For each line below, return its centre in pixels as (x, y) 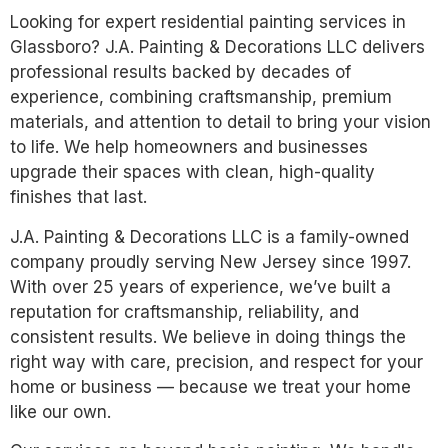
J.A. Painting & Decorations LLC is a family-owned (209, 236)
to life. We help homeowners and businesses (189, 147)
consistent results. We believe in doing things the (208, 336)
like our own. (60, 411)
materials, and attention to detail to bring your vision (220, 122)
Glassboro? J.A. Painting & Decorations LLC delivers (217, 47)
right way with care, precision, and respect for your (216, 361)
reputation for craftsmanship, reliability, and (184, 311)
